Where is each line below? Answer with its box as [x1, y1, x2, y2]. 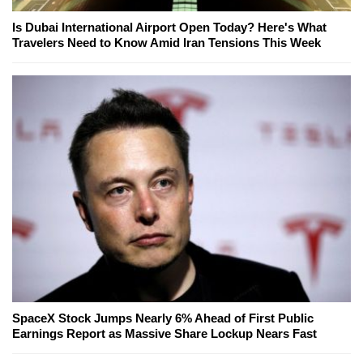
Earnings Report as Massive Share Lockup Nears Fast [12, 327, 317, 341]
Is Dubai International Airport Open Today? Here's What [12, 20, 327, 35]
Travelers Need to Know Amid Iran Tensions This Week [12, 36, 321, 50]
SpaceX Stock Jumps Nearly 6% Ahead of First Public [12, 311, 314, 326]
